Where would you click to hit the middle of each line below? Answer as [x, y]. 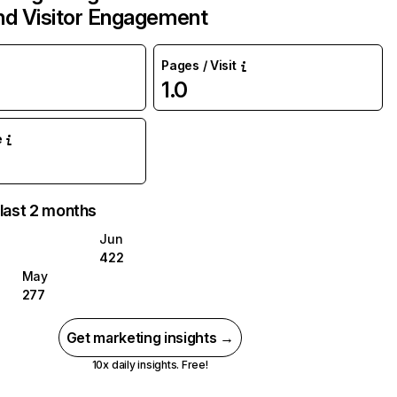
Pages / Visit [199, 65]
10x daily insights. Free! [150, 365]
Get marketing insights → [150, 338]
